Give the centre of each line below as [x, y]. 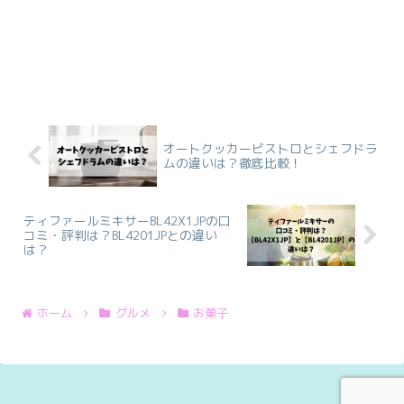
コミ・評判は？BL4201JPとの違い [120, 235]
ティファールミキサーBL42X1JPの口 [127, 221]
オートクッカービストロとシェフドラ [270, 148]
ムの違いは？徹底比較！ [232, 162]
